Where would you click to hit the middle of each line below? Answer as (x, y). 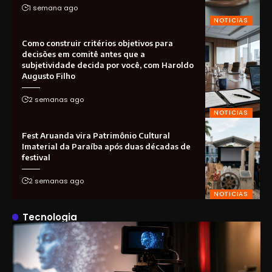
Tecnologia (50, 217)
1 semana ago (53, 8)
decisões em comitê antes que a (83, 54)
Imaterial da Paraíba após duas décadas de (106, 147)
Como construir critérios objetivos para (97, 43)
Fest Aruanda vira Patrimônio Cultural (96, 136)
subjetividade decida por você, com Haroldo (107, 65)
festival (36, 158)
